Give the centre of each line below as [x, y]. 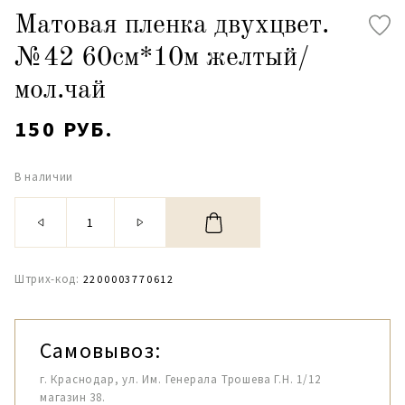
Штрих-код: [47, 279]
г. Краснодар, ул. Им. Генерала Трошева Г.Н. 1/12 [180, 379]
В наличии [44, 177]
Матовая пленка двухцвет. [172, 25]
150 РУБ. [64, 129]
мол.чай [60, 90]
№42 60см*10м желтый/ [162, 58]
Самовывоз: [100, 350]
